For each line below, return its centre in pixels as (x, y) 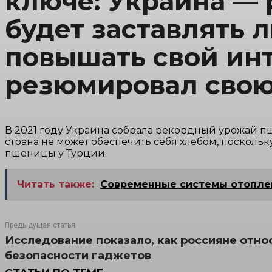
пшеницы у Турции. (56, 154)
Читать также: (56, 185)
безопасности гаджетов (78, 256)
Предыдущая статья (40, 226)
